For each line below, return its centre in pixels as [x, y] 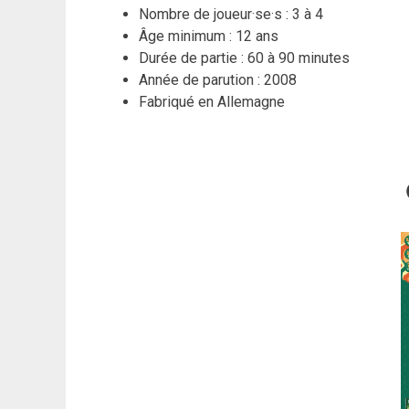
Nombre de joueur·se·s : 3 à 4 [231, 14]
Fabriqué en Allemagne [212, 101]
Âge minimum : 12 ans [209, 36]
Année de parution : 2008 [218, 79]
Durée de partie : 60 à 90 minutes [244, 58]
